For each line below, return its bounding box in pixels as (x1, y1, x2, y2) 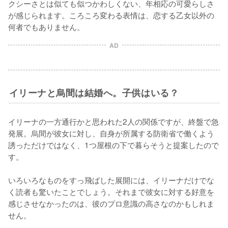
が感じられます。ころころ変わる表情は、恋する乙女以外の (8, 9, 214, 20)
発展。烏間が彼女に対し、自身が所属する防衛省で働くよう (8, 127, 214, 138)
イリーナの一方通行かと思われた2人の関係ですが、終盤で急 (8, 116, 219, 127)
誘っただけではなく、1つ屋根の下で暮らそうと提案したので (8, 139, 219, 150)
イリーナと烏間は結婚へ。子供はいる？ (9, 86, 179, 99)
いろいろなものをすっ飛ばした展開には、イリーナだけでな (8, 174, 214, 185)
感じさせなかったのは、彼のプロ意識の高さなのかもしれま (8, 197, 214, 209)
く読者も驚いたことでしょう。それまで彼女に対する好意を (8, 186, 214, 197)
